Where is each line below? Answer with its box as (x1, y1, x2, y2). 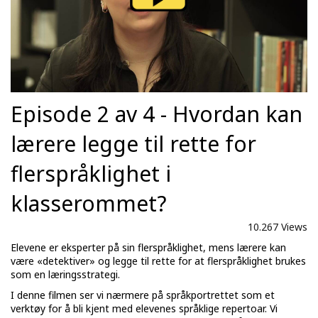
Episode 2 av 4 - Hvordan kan (11, 99, 302, 129)
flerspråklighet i (11, 159, 171, 189)
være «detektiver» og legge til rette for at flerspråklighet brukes (11, 254, 306, 268)
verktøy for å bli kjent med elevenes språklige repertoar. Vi (11, 302, 278, 316)
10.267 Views (248, 220, 307, 234)
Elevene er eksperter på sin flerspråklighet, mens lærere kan (11, 241, 286, 255)
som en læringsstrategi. (11, 268, 120, 282)
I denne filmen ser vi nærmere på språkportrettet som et (11, 288, 275, 302)
